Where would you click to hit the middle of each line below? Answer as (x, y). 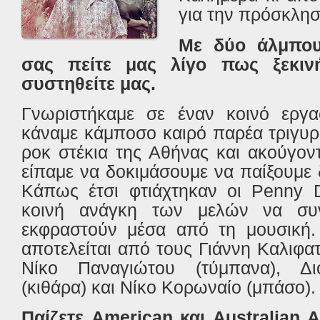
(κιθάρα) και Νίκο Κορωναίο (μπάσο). (169, 287)
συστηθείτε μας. (89, 83)
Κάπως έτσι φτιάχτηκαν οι (137, 191)
